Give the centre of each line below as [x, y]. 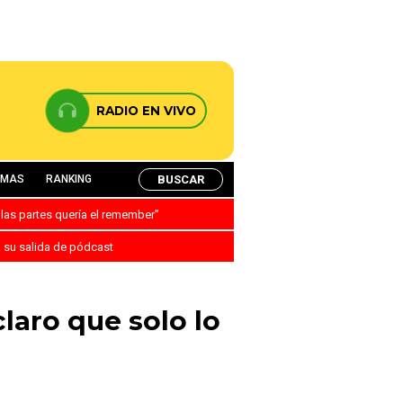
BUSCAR [181, 179]
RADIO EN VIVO [146, 111]
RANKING [69, 179]
